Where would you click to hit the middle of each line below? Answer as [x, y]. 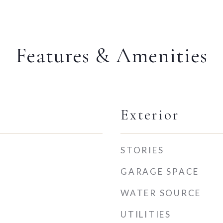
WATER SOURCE [161, 193]
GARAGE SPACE [160, 171]
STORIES [142, 150]
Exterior [150, 115]
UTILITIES [146, 214]
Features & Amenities [111, 55]
